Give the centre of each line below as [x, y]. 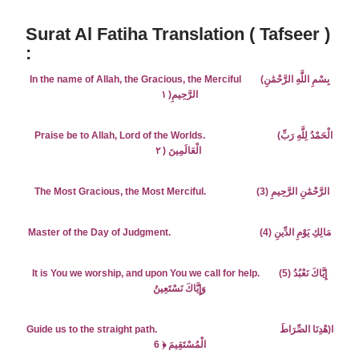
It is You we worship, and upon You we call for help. [147, 274]
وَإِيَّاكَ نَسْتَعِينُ [179, 289]
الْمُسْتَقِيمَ [186, 345]
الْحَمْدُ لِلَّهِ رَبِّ [306, 136]
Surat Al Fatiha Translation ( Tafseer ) [178, 34]
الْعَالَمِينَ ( [182, 151]
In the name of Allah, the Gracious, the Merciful [135, 80]
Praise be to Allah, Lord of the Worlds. [119, 136]
